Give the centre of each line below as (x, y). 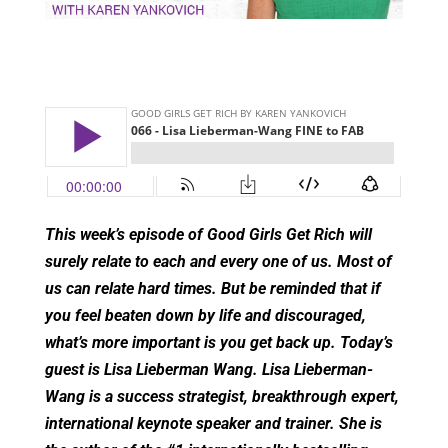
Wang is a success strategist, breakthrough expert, (221, 397)
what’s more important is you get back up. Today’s (218, 343)
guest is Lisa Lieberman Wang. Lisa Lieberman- (208, 370)
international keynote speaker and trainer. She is (213, 424)
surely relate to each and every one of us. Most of (218, 262)
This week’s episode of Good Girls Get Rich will (208, 235)
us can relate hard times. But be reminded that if (212, 289)
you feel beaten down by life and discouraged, (205, 316)
